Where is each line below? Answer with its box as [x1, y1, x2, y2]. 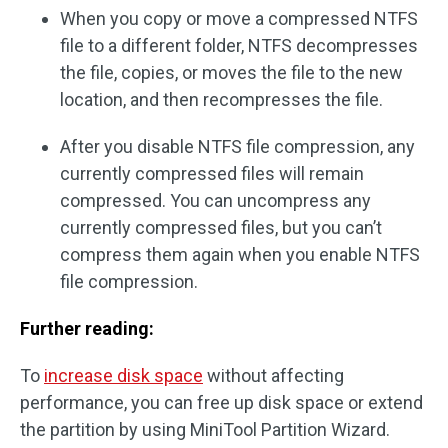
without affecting [203, 365, 344, 386]
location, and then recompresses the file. [60, 89, 383, 110]
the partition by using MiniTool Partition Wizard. [20, 419, 390, 440]
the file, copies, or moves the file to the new [60, 62, 403, 83]
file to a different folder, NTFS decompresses [60, 35, 418, 56]
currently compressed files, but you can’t [60, 217, 382, 238]
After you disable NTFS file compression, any [60, 136, 415, 157]
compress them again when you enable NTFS [60, 244, 420, 265]
